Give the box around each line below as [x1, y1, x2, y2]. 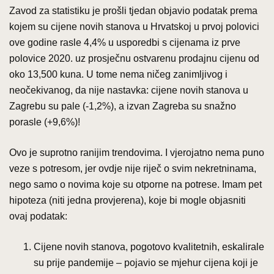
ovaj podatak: [9, 210, 67, 221]
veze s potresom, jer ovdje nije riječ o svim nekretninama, [9, 163, 256, 174]
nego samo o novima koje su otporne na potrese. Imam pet [9, 179, 262, 190]
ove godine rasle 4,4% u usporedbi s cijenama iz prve [9, 37, 240, 48]
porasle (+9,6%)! [9, 116, 80, 127]
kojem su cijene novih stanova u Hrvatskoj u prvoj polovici [9, 21, 259, 32]
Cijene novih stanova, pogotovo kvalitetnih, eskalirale [34, 241, 264, 252]
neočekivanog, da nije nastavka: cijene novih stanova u [9, 84, 248, 95]
